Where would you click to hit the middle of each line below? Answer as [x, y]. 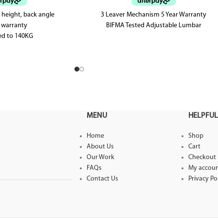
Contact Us [102, 179]
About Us [100, 146]
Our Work [100, 157]
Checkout [202, 157]
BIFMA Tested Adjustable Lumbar [154, 25]
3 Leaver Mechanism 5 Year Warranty [154, 15]
